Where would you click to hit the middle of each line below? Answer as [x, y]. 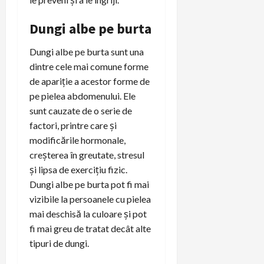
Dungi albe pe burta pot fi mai [89, 184]
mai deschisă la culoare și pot [88, 213]
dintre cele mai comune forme [89, 66]
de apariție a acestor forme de [90, 81]
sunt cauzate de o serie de [81, 110]
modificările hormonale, [77, 140]
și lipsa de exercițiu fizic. [78, 169]
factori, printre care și [73, 125]
